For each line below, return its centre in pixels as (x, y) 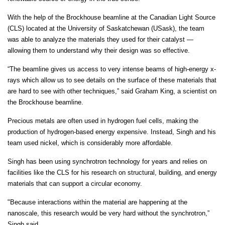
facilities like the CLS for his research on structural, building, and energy (112, 173)
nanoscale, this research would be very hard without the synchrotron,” (108, 213)
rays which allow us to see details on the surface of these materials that (112, 80)
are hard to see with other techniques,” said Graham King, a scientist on (112, 91)
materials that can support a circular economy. (75, 184)
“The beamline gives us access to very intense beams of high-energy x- (112, 69)
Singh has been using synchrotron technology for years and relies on (107, 161)
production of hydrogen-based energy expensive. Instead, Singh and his (112, 132)
